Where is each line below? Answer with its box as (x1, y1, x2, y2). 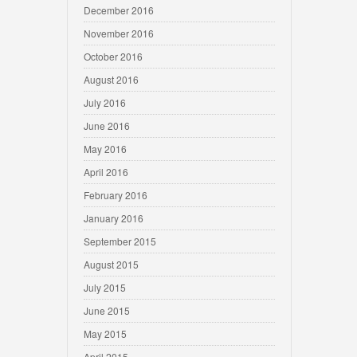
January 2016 (84, 211, 143, 225)
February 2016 (84, 188, 147, 202)
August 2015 (84, 257, 139, 271)
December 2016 (84, 3, 154, 17)
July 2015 (84, 280, 126, 294)
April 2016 (84, 165, 128, 178)
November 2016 (84, 26, 154, 40)
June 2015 (84, 304, 130, 317)
